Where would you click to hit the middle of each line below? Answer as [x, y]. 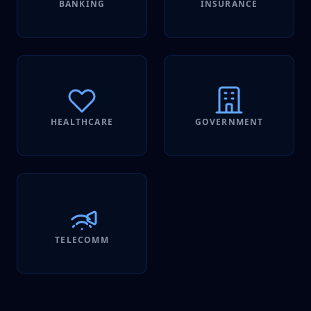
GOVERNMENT [229, 121]
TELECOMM [82, 239]
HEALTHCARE [82, 121]
